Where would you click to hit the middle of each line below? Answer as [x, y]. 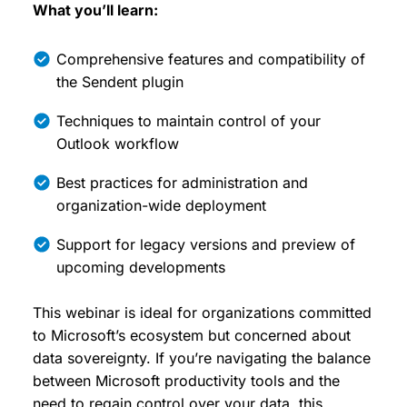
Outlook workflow [118, 144]
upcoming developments [141, 267]
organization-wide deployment [161, 205]
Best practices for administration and [182, 183]
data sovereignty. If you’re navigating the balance [202, 358]
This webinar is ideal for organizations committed [202, 313]
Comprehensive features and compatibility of [211, 59]
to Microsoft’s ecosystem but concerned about [192, 335]
